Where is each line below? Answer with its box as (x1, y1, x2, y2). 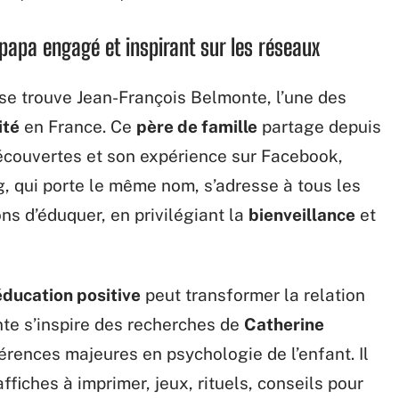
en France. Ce (20, 117, 136, 136)
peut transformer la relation (141, 285, 365, 305)
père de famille (136, 117, 257, 136)
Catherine (244, 314, 324, 334)
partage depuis (257, 117, 381, 136)
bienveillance (248, 205, 355, 224)
